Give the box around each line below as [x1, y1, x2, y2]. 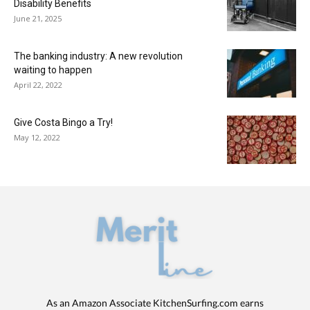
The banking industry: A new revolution [14, 50, 183, 62]
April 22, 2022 [14, 79, 62, 90]
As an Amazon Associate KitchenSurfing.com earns [46, 296, 264, 309]
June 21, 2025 [14, 12, 62, 24]
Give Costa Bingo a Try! [14, 116, 113, 128]
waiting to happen [14, 64, 92, 75]
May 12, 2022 [14, 131, 60, 143]
